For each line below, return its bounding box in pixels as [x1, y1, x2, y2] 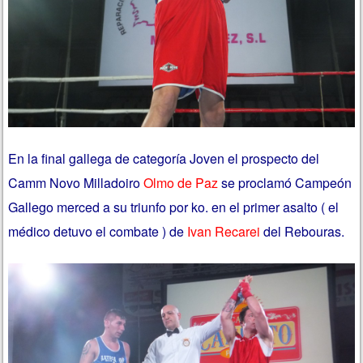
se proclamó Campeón [218, 173, 352, 193]
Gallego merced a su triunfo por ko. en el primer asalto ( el [8, 198, 340, 217]
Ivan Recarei [187, 222, 261, 241]
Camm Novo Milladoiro [8, 173, 144, 193]
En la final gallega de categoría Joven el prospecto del [8, 149, 320, 169]
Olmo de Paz [143, 173, 219, 193]
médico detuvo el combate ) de [8, 222, 188, 241]
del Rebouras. [260, 222, 345, 241]
